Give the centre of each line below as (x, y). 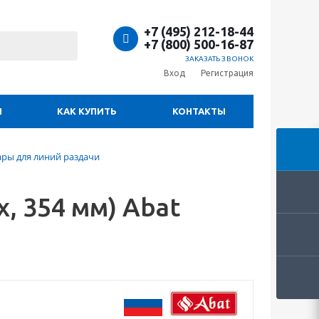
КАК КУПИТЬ (87, 111)
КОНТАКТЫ (199, 111)
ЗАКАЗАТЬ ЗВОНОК (219, 59)
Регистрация (227, 73)
